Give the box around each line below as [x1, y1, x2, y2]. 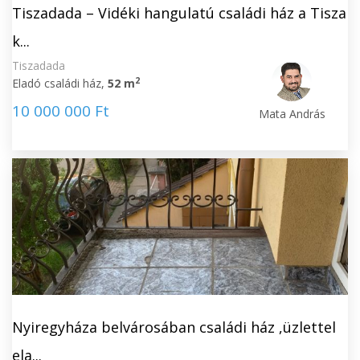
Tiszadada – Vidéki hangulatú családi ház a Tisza [12, 3, 346, 22]
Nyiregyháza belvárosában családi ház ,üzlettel [12, 317, 336, 337]
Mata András [258, 106, 325, 121]
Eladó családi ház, [12, 76, 108, 91]
